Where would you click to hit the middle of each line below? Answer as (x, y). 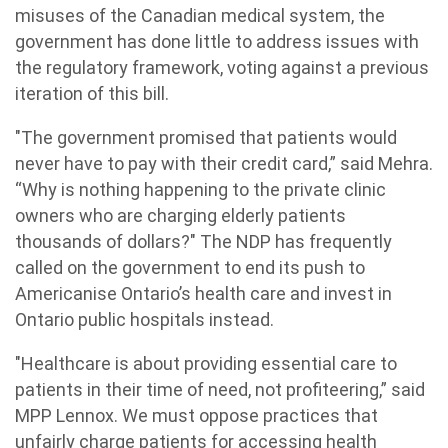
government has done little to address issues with (217, 41)
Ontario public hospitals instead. (144, 319)
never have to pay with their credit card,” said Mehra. (224, 163)
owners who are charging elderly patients (180, 215)
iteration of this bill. (92, 93)
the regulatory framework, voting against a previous (222, 67)
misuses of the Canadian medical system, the (200, 15)
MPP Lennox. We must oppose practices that (196, 415)
